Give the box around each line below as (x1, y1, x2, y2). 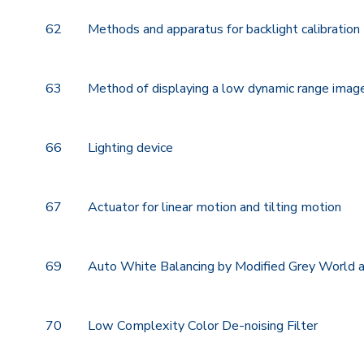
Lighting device (88, 139, 173, 158)
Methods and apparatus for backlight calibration (88, 20, 360, 39)
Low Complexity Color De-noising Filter (88, 317, 318, 336)
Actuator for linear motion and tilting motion (88, 198, 341, 217)
